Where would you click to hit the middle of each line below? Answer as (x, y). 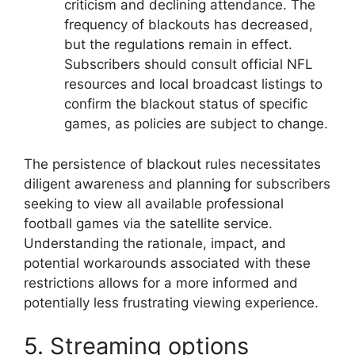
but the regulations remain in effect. (178, 45)
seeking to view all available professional (154, 203)
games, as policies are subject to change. (196, 124)
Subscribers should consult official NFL (189, 65)
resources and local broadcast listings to (193, 84)
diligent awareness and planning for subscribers (177, 183)
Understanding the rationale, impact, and (155, 243)
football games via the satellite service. (148, 223)
